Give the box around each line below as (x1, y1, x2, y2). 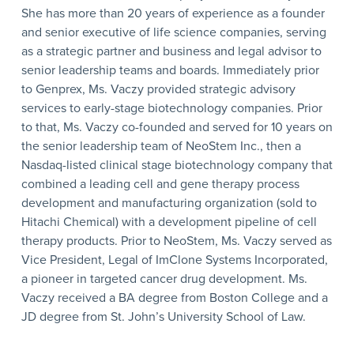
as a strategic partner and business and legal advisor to (21, 43, 322, 59)
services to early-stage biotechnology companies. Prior (21, 100, 322, 116)
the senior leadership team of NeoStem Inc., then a (21, 137, 301, 154)
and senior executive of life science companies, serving (21, 24, 326, 40)
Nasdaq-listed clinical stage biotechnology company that (21, 156, 333, 173)
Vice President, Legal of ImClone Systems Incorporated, (21, 251, 328, 268)
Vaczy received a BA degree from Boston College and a (21, 289, 328, 306)
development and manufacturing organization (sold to (21, 194, 317, 211)
